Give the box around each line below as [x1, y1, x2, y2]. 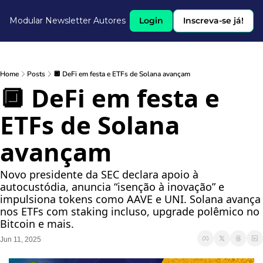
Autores [93, 15, 126, 26]
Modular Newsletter [9, 15, 91, 26]
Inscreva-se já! [183, 15, 244, 26]
